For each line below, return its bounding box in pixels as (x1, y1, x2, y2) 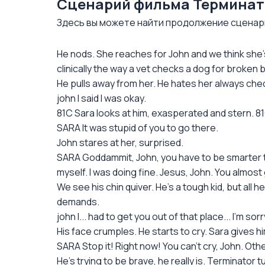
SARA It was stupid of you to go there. (57, 121, 218, 134)
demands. (57, 195, 99, 208)
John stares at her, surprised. (57, 136, 183, 149)
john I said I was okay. (57, 92, 146, 105)
